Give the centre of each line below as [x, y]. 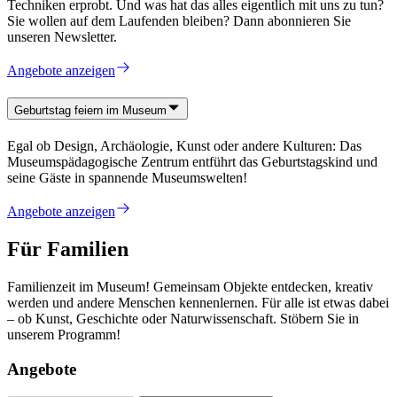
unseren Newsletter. [62, 36]
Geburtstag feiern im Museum [90, 111]
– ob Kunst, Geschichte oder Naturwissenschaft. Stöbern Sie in [183, 319]
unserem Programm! [64, 335]
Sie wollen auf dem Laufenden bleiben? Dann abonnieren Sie [179, 20]
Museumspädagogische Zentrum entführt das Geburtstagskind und [192, 162]
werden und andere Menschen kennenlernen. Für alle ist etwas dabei [198, 303]
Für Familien [68, 249]
